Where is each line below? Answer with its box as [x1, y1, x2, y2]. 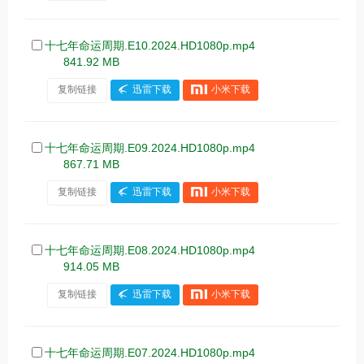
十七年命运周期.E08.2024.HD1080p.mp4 [45, 244, 265, 258]
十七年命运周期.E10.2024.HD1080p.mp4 [45, 39, 265, 53]
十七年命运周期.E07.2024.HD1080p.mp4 [45, 346, 265, 360]
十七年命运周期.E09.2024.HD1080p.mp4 [45, 141, 265, 155]
